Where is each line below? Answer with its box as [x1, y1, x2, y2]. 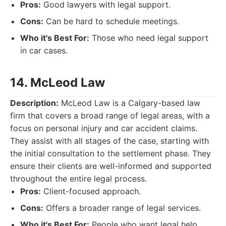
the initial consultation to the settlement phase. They [10, 148, 211, 158]
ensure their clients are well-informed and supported [10, 161, 211, 171]
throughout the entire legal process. [10, 174, 147, 184]
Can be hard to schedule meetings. [43, 16, 179, 26]
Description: [10, 98, 59, 108]
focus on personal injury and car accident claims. [10, 123, 197, 133]
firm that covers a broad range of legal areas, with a [10, 110, 210, 121]
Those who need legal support [89, 33, 208, 43]
